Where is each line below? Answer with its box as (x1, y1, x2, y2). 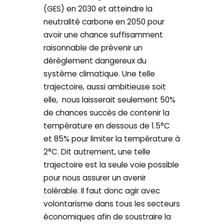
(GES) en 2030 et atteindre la (43, 3, 153, 14)
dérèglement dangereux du (43, 55, 147, 66)
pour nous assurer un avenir (43, 172, 146, 183)
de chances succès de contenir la (43, 107, 170, 118)
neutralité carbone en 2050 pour (43, 16, 165, 27)
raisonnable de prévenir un (43, 42, 143, 53)
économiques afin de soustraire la (43, 211, 171, 222)
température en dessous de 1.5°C (43, 120, 170, 131)
